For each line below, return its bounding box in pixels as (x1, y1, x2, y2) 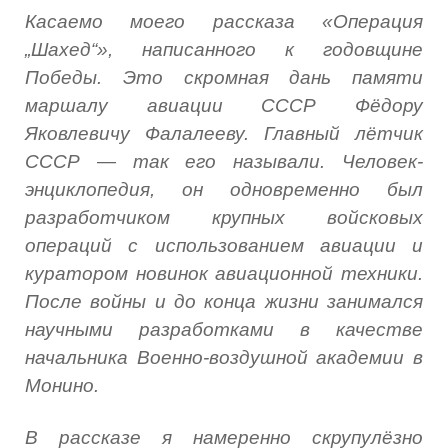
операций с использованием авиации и (25, 234, 423, 256)
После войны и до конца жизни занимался (25, 290, 423, 312)
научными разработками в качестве (25, 318, 423, 340)
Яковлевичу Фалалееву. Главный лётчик (25, 122, 423, 144)
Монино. (25, 374, 99, 396)
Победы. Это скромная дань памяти (25, 66, 423, 88)
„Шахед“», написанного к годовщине (25, 38, 423, 60)
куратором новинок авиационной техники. (25, 262, 423, 284)
